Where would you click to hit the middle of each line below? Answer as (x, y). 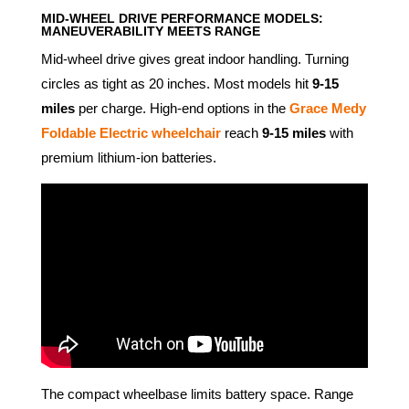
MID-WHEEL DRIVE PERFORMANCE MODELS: (182, 19)
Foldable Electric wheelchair (131, 133)
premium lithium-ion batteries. (128, 158)
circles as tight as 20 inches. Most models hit (176, 84)
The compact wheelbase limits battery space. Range (197, 393)
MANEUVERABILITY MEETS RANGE (150, 31)
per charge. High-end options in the (182, 109)
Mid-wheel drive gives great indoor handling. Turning (194, 59)
